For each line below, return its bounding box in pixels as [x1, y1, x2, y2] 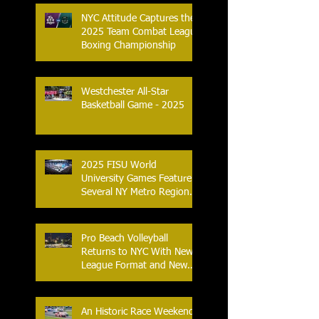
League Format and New [81, 261, 187, 271]
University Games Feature [81, 174, 192, 184]
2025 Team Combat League [81, 27, 201, 38]
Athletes [81, 201, 116, 211]
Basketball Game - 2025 [81, 100, 184, 111]
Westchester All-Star [81, 87, 169, 98]
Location [81, 274, 118, 285]
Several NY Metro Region [81, 187, 189, 198]
